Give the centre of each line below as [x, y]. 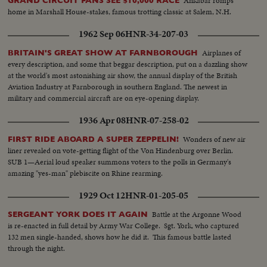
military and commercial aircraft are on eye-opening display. [104, 98]
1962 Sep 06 [102, 34]
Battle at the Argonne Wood [197, 214]
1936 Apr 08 [102, 120]
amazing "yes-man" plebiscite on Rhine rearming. [86, 173]
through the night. [37, 248]
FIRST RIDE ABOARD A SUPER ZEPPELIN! [94, 139]
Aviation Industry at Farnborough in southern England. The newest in [118, 86]
